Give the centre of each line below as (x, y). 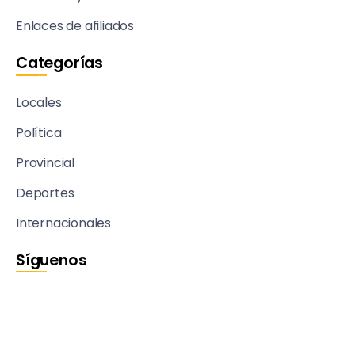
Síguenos (52, 260)
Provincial (45, 162)
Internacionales (63, 223)
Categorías (59, 63)
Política (39, 132)
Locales (39, 102)
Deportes (45, 193)
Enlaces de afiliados (75, 25)
